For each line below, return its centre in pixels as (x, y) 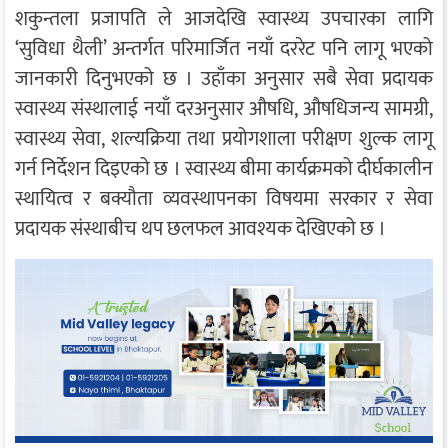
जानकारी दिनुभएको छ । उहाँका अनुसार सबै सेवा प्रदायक (224, 79)
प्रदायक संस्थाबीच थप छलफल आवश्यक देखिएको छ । (200, 229)
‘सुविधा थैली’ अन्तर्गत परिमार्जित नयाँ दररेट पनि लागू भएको (224, 49)
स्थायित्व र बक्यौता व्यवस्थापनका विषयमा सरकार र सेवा (224, 199)
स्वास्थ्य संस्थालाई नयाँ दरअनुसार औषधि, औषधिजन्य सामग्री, (224, 109)
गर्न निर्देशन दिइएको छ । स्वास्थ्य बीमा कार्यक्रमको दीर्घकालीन (224, 169)
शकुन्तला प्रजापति (80, 19)
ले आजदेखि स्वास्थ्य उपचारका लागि (289, 19)
